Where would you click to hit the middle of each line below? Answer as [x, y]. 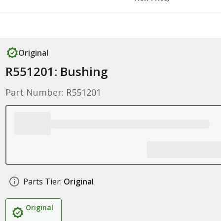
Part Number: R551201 [53, 92]
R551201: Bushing [56, 71]
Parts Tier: [42, 182]
